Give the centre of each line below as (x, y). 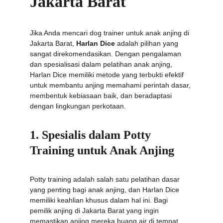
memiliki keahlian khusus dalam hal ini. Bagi (100, 200)
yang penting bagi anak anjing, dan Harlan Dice (106, 190)
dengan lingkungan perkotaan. (78, 106)
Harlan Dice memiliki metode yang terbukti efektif (108, 75)
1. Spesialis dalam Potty (92, 135)
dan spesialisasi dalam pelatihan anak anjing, (102, 64)
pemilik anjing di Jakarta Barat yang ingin (95, 211)
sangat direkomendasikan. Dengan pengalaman (107, 54)
